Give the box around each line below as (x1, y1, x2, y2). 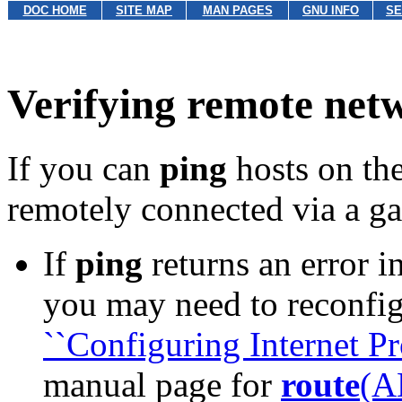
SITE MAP (116, 4, 172, 17)
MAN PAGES (202, 4, 273, 17)
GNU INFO (302, 4, 359, 17)
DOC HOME (22, 4, 87, 17)
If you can (7, 148, 160, 188)
